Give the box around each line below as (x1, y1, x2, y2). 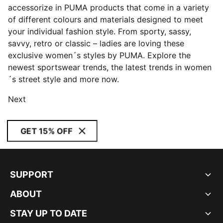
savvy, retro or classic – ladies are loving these (8, 38, 184, 48)
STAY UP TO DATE (10, 208, 87, 219)
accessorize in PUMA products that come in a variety (8, 2, 209, 12)
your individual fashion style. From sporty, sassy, (8, 26, 191, 36)
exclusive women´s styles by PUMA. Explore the (8, 50, 191, 60)
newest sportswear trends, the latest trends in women (8, 62, 212, 72)
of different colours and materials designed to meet (8, 14, 203, 24)
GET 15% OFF (20, 126, 72, 136)
